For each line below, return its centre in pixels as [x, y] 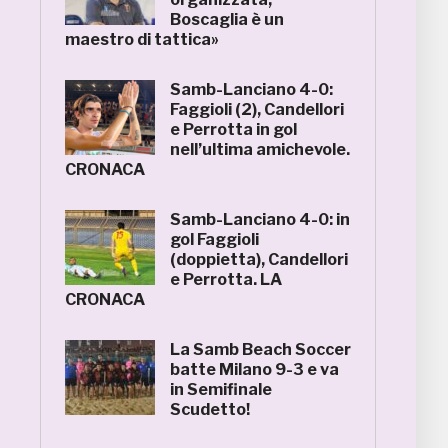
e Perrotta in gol [233, 129]
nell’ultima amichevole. [260, 149]
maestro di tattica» [142, 39]
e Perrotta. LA [226, 279]
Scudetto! [210, 409]
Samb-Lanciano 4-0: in [260, 219]
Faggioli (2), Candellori [257, 109]
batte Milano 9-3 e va [254, 369]
